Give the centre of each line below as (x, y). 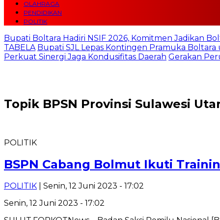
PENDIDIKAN (43, 13)
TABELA (20, 47)
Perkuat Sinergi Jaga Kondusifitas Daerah (85, 57)
